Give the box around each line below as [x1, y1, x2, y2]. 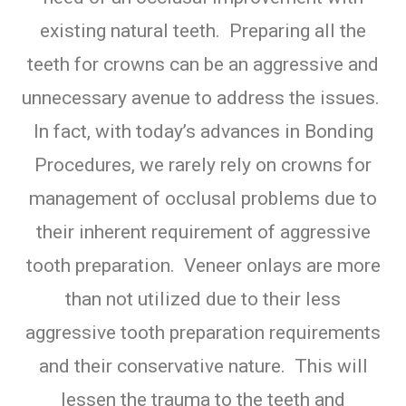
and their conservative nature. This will [38, 354, 368, 377]
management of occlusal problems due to [29, 187, 377, 209]
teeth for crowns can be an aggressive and [27, 53, 379, 75]
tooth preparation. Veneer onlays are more [25, 254, 381, 276]
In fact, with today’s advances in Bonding [33, 120, 373, 142]
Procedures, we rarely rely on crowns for [34, 153, 372, 176]
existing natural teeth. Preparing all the [40, 19, 366, 42]
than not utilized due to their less [65, 287, 341, 310]
